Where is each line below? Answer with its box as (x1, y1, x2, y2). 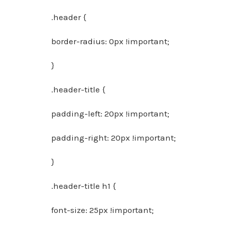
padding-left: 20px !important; (51, 108, 169, 119)
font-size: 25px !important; (51, 205, 154, 215)
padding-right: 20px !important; (51, 133, 176, 143)
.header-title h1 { (51, 181, 116, 191)
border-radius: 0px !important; (51, 36, 169, 46)
